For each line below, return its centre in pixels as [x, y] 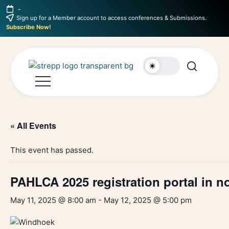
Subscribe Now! [29, 27]
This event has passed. [52, 150]
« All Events [33, 125]
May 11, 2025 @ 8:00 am [53, 200]
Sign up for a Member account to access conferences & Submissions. [111, 18]
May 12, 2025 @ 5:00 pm [148, 200]
